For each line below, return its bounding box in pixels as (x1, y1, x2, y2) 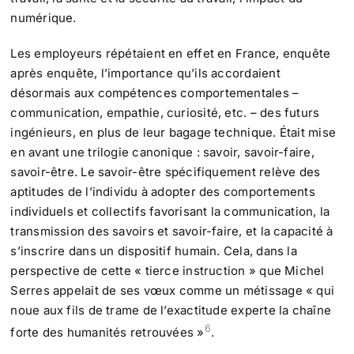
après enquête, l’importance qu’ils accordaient (10, 66, 281, 81)
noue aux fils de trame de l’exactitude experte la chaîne (10, 303, 331, 318)
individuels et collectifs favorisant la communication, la (10, 204, 330, 220)
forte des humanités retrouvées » (10, 325, 205, 341)
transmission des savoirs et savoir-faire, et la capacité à (10, 224, 333, 239)
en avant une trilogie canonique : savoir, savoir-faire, (10, 145, 314, 160)
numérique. (10, 10, 77, 26)
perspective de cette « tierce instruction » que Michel (10, 263, 325, 279)
